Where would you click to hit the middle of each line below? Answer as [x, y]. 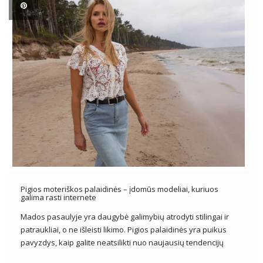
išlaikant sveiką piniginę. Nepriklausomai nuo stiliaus [114, 255]
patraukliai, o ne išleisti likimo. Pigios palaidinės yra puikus [124, 229]
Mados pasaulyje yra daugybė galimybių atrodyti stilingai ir [125, 216]
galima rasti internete [58, 197]
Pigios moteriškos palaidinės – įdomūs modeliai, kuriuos [119, 189]
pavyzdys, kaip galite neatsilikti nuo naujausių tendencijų [122, 242]
